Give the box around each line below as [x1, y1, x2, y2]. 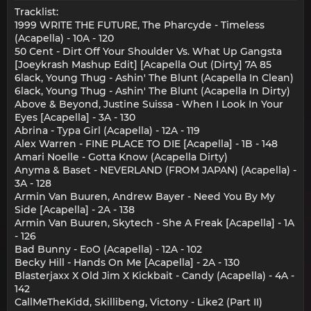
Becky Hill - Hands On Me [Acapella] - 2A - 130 [15, 255, 239, 269]
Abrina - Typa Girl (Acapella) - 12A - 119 [15, 124, 200, 137]
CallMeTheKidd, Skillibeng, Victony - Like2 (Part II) [15, 295, 262, 308]
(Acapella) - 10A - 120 [15, 31, 114, 44]
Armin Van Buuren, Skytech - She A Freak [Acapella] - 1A [15, 216, 294, 229]
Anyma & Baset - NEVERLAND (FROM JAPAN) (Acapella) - [15, 163, 296, 176]
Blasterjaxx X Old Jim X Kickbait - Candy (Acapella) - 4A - [15, 269, 294, 282]
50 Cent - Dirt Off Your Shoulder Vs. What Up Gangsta [15, 44, 282, 58]
